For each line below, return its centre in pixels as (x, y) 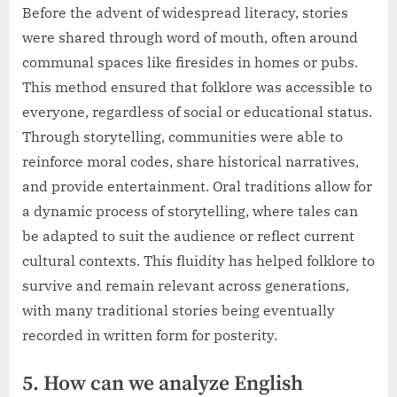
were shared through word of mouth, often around (190, 38)
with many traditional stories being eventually (179, 311)
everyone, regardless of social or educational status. (197, 112)
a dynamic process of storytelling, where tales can (190, 211)
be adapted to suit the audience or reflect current (188, 236)
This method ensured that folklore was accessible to (197, 87)
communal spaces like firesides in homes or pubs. (190, 62)
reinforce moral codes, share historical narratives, (191, 162)
